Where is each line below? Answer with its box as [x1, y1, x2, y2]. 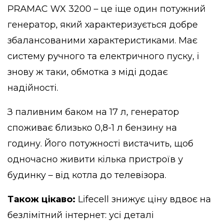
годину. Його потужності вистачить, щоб [7, 138, 193, 149]
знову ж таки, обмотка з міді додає [7, 67, 168, 78]
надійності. [7, 82, 58, 94]
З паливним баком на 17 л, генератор [7, 107, 179, 118]
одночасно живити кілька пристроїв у [7, 154, 183, 165]
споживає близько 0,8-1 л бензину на [7, 122, 177, 134]
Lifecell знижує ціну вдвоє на [78, 194, 211, 205]
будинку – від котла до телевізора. [7, 170, 166, 181]
